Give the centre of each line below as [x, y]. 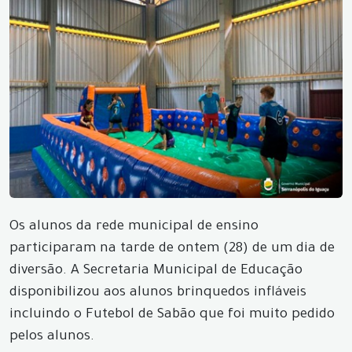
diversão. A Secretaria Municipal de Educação [156, 271]
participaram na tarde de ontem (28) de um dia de [172, 249]
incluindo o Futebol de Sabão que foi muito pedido [172, 315]
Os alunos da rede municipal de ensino [134, 227]
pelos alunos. [52, 337]
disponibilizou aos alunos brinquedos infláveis [158, 293]
